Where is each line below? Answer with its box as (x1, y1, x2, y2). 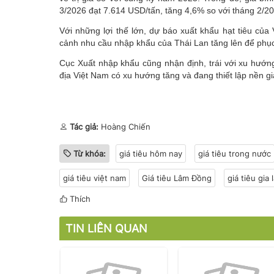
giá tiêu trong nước (198, 148, 271, 158)
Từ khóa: (73, 148, 106, 158)
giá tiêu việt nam (63, 172, 126, 183)
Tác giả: (70, 121, 98, 131)
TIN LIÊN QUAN (65, 221, 147, 235)
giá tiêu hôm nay (119, 148, 182, 158)
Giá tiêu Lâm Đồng (142, 172, 212, 183)
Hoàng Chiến (98, 121, 150, 131)
